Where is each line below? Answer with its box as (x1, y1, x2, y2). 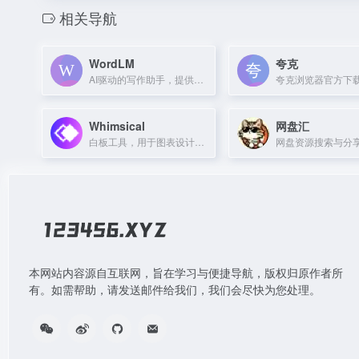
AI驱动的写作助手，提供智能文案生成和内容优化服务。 (194, 71, 204, 86)
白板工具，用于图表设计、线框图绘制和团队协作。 (195, 134, 204, 148)
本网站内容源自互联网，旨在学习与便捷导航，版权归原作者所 (29, 264, 343, 281)
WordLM (89, 54, 135, 71)
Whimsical (89, 117, 145, 134)
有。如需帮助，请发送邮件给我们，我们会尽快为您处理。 (29, 281, 321, 298)
